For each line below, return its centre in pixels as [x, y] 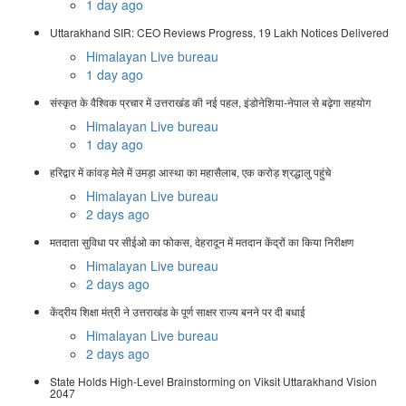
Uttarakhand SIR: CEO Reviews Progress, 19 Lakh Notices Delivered [219, 33]
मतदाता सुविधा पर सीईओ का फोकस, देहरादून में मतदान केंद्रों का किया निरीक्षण [202, 242]
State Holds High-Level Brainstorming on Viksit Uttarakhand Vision [213, 382]
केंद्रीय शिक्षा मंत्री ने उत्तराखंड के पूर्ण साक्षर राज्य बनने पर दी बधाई [178, 312]
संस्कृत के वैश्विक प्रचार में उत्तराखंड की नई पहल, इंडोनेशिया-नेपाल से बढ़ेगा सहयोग [210, 102]
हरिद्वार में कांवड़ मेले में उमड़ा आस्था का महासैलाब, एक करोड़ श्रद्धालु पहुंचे [190, 172]
